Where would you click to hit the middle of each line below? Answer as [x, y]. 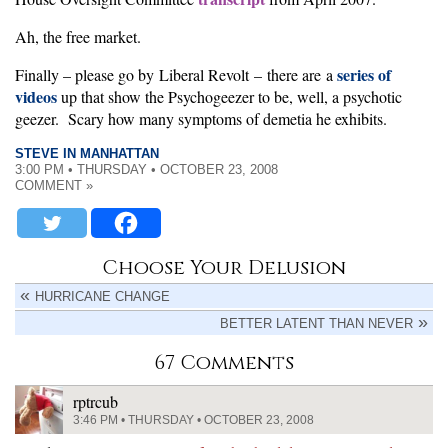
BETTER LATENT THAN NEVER [316, 323]
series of [364, 74]
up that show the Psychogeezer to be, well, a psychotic [229, 96]
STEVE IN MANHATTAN [87, 153]
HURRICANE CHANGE [102, 296]
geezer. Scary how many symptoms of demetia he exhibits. [201, 118]
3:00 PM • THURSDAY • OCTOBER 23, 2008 [146, 169]
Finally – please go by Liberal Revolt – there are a [176, 74]
